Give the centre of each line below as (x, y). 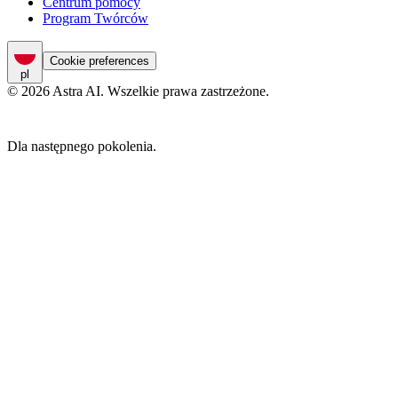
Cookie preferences (99, 61)
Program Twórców (96, 19)
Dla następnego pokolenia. (82, 147)
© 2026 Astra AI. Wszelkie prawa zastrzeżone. (138, 92)
